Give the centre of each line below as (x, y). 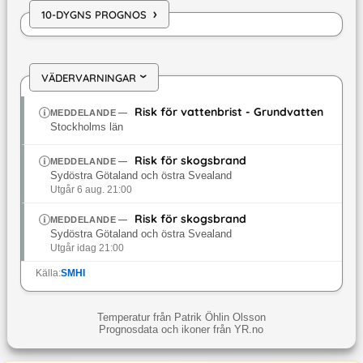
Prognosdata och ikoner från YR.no (181, 330)
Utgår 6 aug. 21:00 (91, 190)
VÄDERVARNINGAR (88, 77)
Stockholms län (86, 128)
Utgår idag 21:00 (87, 248)
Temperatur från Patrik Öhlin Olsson (181, 318)
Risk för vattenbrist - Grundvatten (229, 112)
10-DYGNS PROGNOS (94, 14)
